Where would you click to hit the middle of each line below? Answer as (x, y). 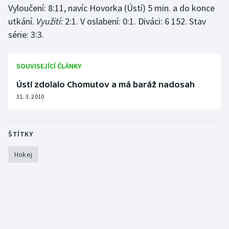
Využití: (50, 21)
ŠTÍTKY (20, 134)
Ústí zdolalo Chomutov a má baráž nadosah (106, 85)
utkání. (22, 21)
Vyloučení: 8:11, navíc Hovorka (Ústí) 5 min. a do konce (111, 8)
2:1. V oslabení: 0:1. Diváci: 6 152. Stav (134, 21)
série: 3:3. (26, 35)
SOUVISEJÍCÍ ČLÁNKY (49, 66)
